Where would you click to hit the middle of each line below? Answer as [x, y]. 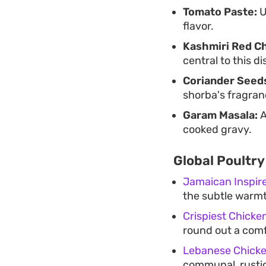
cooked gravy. [217, 129]
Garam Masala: [220, 115]
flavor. [198, 26]
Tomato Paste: [220, 12]
